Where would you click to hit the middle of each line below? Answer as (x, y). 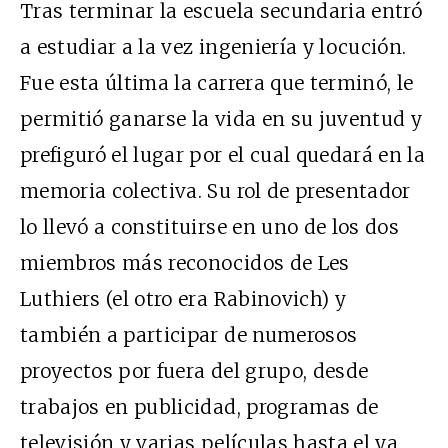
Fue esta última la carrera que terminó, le (217, 82)
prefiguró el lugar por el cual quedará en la (223, 154)
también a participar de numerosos (189, 334)
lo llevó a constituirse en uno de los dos (210, 226)
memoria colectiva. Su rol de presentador (215, 190)
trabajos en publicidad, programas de (199, 406)
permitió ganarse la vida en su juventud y (221, 118)
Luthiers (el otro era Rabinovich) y (183, 298)
